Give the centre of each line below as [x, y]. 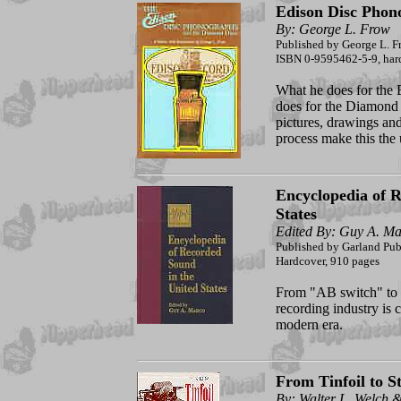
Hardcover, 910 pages [327, 261]
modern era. [309, 325]
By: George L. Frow [333, 30]
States [296, 214]
